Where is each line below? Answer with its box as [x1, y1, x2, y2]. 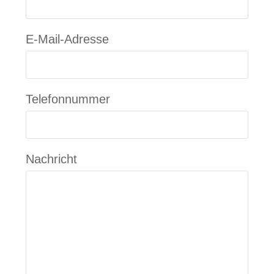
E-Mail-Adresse [26, 32, 109, 46]
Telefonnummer [26, 92, 111, 106]
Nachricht [26, 152, 78, 166]
